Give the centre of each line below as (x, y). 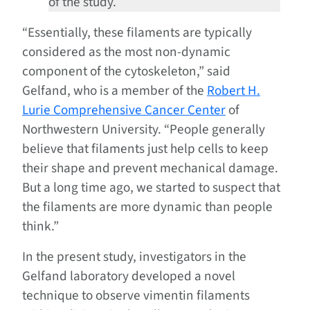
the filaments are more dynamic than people (147, 207)
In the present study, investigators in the (134, 256)
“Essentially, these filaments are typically (137, 32)
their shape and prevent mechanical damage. (150, 168)
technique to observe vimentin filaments (136, 295)
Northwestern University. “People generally (144, 129)
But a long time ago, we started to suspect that (151, 187)
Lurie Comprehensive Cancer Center (124, 110)
